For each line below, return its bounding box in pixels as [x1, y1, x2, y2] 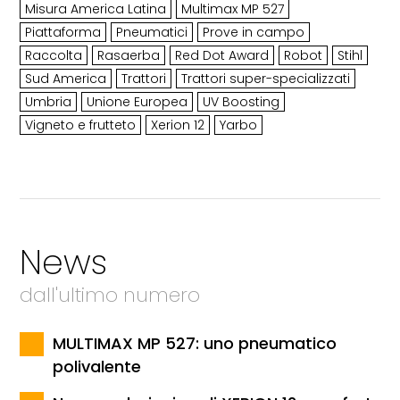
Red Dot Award [175, 46, 270, 65]
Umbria [25, 93, 72, 112]
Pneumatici [116, 23, 188, 42]
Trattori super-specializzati [181, 70, 351, 88]
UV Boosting [203, 93, 280, 112]
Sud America [25, 70, 107, 88]
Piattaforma [25, 23, 102, 42]
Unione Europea [87, 93, 188, 112]
